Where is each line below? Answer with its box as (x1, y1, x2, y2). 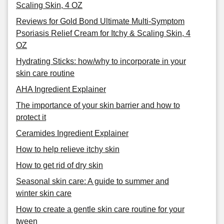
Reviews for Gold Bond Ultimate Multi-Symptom (16, 17, 184, 25)
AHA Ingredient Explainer (16, 85, 106, 93)
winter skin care (16, 189, 71, 197)
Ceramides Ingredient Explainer (16, 129, 128, 137)
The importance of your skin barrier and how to (16, 101, 180, 109)
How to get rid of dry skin (16, 161, 103, 169)
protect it (16, 113, 46, 121)
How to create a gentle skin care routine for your (16, 205, 184, 213)
